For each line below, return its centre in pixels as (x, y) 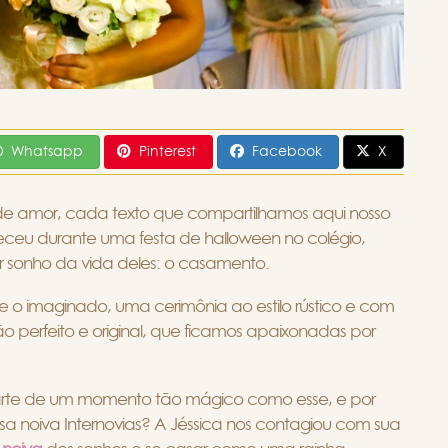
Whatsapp (47, 151)
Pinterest (167, 151)
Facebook (287, 151)
